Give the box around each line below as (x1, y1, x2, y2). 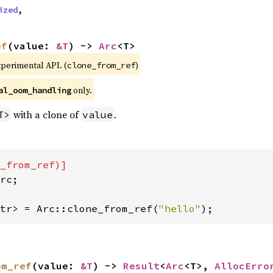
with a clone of (10, 108, 81, 121)
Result (122, 260, 160, 272)
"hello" (158, 202, 201, 214)
